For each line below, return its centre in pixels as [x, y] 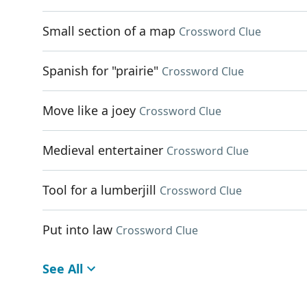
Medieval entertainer [103, 150]
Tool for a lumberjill [99, 190]
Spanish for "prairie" [100, 71]
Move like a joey [89, 110]
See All [63, 269]
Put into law [77, 230]
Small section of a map [109, 31]
